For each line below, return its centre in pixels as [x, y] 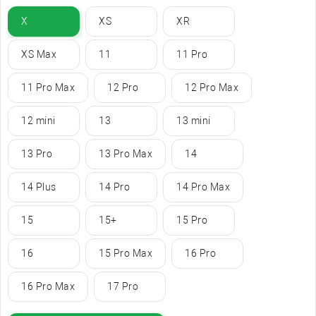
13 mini [194, 121]
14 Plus [39, 187]
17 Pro [123, 287]
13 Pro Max [126, 154]
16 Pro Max [48, 287]
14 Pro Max [203, 187]
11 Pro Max [48, 88]
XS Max [39, 55]
